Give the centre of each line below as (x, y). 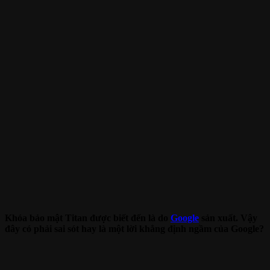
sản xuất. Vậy (228, 218)
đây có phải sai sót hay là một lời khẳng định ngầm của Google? (134, 228)
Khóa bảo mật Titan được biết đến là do (88, 218)
